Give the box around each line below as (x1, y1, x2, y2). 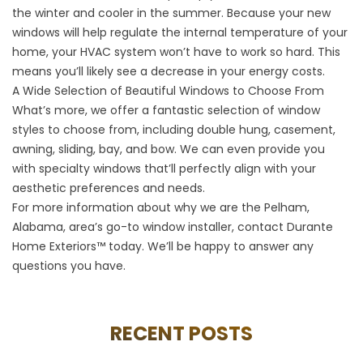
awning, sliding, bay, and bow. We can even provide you (12, 140, 325, 157)
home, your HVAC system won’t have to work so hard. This (12, 43, 340, 60)
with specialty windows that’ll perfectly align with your (12, 160, 316, 177)
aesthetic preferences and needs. (12, 179, 205, 196)
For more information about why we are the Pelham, (12, 199, 310, 216)
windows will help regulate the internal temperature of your (12, 23, 348, 41)
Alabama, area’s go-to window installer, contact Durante (12, 218, 333, 235)
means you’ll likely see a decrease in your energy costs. (12, 62, 325, 79)
